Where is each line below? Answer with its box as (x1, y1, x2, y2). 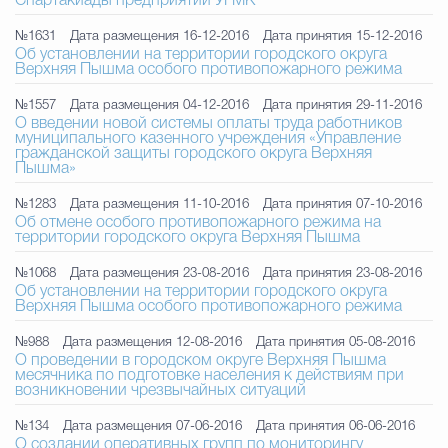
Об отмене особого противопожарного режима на (15, 216, 381, 230)
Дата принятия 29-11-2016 (263, 99, 422, 112)
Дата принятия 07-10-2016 (263, 198, 422, 211)
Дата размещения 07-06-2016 (63, 420, 242, 433)
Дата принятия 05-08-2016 (256, 336, 415, 349)
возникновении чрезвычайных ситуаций (15, 384, 306, 398)
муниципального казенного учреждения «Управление (15, 132, 401, 146)
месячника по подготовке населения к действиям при (15, 369, 404, 383)
